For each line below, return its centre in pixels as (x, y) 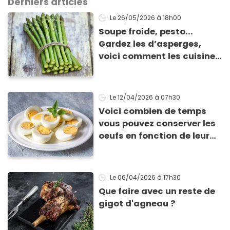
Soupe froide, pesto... (146, 32)
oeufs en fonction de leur (154, 136)
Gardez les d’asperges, (150, 44)
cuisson (117, 148)
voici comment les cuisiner (159, 56)
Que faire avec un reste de (157, 191)
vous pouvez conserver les (157, 124)
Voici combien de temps (153, 111)
